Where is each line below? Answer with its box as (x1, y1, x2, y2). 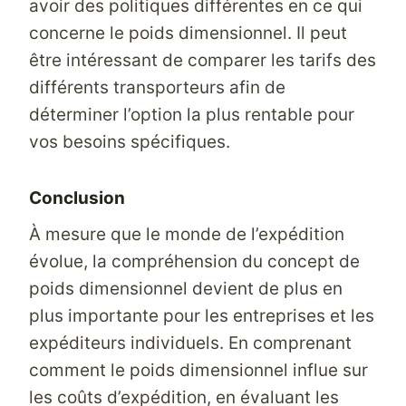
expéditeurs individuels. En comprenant (29, 332, 352, 353)
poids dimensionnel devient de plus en (29, 277, 343, 299)
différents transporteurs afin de (29, 77, 285, 98)
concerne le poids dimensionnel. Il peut (29, 23, 347, 43)
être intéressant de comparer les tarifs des (29, 50, 376, 71)
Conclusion (29, 188, 125, 208)
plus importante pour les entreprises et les (29, 304, 374, 326)
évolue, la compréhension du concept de (29, 250, 360, 272)
